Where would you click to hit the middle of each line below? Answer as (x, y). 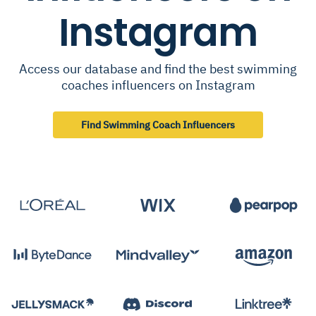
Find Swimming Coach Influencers (158, 125)
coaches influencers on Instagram (158, 85)
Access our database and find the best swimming (158, 69)
